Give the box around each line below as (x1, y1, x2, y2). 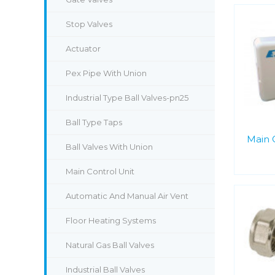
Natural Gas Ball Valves (66, 240, 154, 250)
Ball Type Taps (66, 117, 122, 127)
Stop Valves (66, 19, 112, 29)
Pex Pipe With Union (66, 68, 147, 78)
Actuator (66, 44, 101, 53)
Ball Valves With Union (66, 142, 153, 152)
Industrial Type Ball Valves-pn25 (66, 93, 188, 103)
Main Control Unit (66, 166, 134, 176)
